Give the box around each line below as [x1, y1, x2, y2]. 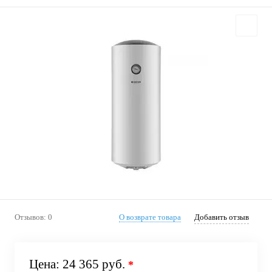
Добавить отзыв [194, 212, 249, 222]
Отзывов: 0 [15, 212, 52, 222]
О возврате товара [119, 212, 181, 222]
